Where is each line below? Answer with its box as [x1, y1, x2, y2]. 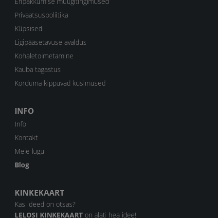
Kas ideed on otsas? [15, 200, 75, 209]
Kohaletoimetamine [15, 51, 73, 61]
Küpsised [15, 24, 42, 34]
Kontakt [15, 133, 38, 143]
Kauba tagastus [15, 65, 61, 74]
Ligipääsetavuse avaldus [15, 37, 87, 47]
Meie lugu [15, 146, 44, 156]
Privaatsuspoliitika [15, 10, 68, 20]
